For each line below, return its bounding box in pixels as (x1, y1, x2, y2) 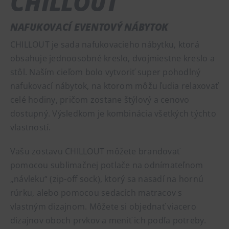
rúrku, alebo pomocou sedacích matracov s (10, 187, 182, 198)
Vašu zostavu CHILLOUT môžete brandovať (10, 145, 180, 157)
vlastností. (10, 121, 51, 133)
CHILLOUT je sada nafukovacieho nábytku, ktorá (10, 38, 199, 50)
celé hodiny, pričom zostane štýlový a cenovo (10, 94, 190, 105)
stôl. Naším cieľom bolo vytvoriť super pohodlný (10, 66, 201, 78)
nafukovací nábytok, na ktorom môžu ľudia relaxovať (10, 80, 218, 91)
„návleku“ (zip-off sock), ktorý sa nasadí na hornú (10, 173, 203, 185)
